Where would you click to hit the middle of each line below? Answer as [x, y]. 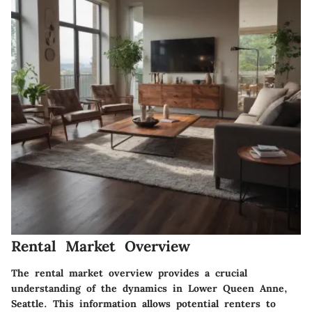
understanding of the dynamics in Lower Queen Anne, [149, 288]
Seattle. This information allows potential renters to [143, 303]
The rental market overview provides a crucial [129, 273]
